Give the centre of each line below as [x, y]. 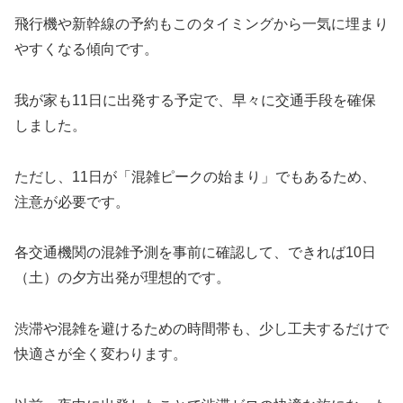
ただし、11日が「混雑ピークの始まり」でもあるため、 [195, 176]
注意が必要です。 [72, 201]
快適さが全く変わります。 [101, 354]
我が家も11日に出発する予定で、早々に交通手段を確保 [195, 100]
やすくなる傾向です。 [86, 49]
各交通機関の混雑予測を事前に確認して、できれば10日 [195, 253]
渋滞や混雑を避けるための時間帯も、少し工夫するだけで [201, 329]
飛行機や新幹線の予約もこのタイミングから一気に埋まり [201, 23]
